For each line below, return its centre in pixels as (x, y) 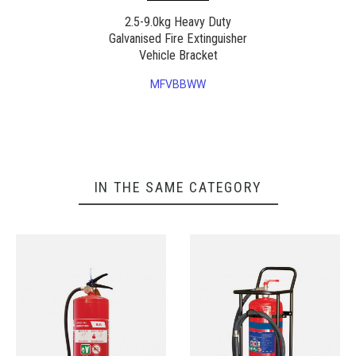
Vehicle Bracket (178, 55)
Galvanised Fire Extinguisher (178, 38)
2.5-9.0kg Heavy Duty (178, 21)
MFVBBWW (178, 84)
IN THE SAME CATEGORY (178, 187)
